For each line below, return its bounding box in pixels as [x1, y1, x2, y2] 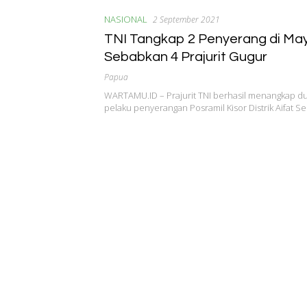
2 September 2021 [153, 13, 220, 25]
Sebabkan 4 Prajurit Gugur [104, 49, 267, 64]
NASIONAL [104, 12, 147, 25]
